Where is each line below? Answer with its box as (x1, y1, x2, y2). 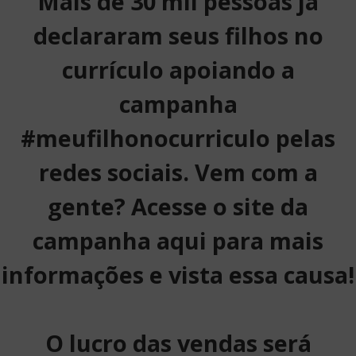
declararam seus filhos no (33, 20, 323, 51)
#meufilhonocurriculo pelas (21, 122, 335, 153)
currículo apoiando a (61, 54, 295, 85)
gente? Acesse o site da (48, 191, 308, 222)
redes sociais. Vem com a (38, 157, 318, 188)
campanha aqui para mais (33, 225, 323, 256)
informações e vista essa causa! (2, 259, 354, 290)
